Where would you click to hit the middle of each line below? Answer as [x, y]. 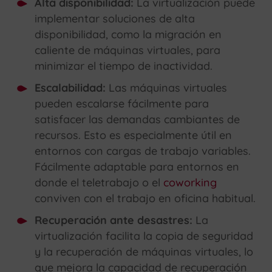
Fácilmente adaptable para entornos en [137, 167]
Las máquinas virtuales [168, 88]
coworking [190, 183]
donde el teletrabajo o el [99, 183]
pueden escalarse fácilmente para [122, 104]
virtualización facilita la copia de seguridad [144, 236]
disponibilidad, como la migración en [128, 35]
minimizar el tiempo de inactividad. [124, 66]
